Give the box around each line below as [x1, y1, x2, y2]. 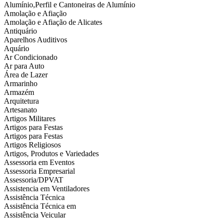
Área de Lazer [4, 71, 48, 79]
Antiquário [4, 27, 37, 36]
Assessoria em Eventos [4, 158, 74, 167]
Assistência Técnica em [4, 202, 76, 211]
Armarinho [4, 79, 37, 88]
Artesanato [4, 106, 37, 114]
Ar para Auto [4, 62, 44, 71]
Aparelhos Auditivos [4, 36, 67, 44]
